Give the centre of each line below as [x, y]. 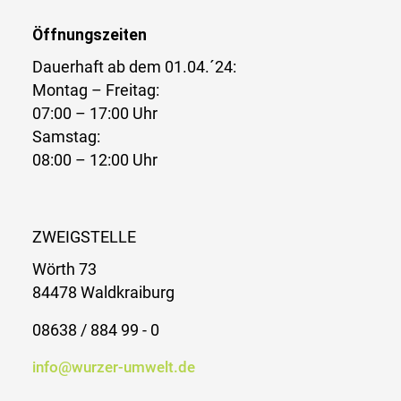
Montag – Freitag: [96, 90]
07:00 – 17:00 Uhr [95, 113]
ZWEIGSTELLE [84, 237]
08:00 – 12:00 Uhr [95, 160]
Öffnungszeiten [90, 34]
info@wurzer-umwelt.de [114, 367]
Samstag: [66, 137]
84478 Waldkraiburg [103, 292]
